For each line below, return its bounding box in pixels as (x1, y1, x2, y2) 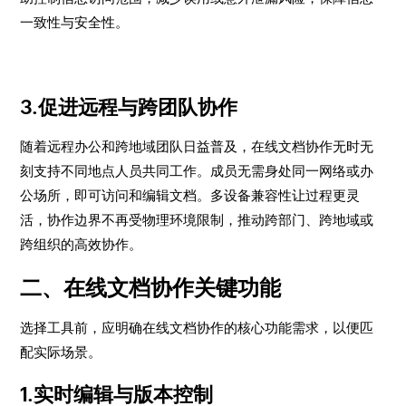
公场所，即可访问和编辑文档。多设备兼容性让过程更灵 (20, 188, 361, 203)
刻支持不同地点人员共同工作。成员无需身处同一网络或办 (20, 163, 374, 179)
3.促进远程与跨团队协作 (20, 96, 238, 119)
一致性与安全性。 (20, 14, 130, 30)
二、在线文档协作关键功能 (20, 275, 282, 300)
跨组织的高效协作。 (20, 237, 143, 252)
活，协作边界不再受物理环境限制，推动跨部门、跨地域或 (20, 212, 374, 227)
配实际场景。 (20, 344, 102, 360)
